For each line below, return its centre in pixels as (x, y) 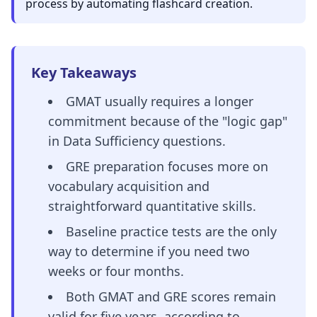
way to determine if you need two (149, 251)
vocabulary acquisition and (129, 186)
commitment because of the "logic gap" (168, 121)
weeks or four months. (116, 271)
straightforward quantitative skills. (152, 206)
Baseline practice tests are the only (171, 231)
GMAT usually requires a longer (160, 101)
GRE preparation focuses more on (167, 166)
